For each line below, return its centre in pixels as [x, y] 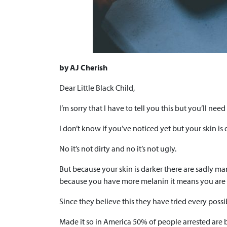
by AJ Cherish [83, 68]
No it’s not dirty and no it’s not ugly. [118, 149]
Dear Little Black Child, [97, 88]
